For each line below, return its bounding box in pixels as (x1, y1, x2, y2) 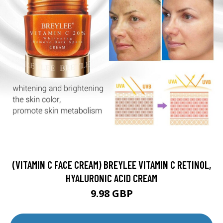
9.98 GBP (90, 187, 133, 200)
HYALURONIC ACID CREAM (66, 172, 157, 184)
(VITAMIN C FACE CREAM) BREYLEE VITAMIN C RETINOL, (12, 158, 211, 171)
